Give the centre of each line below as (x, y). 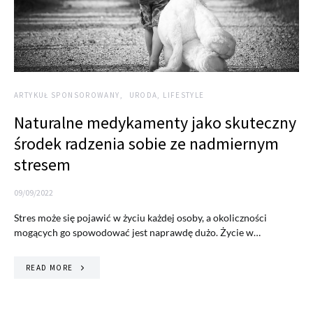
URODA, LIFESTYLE (167, 95)
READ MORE (50, 268)
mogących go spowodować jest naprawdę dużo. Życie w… (137, 233)
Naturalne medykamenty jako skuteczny (155, 123)
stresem (42, 165)
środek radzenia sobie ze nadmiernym (146, 144)
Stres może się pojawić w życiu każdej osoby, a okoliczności (140, 218)
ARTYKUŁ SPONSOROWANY (67, 95)
